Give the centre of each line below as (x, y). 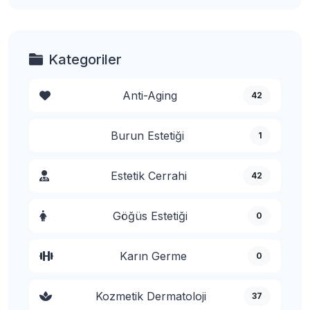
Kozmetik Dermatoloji (151, 296)
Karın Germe (153, 256)
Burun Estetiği (147, 135)
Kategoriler (85, 60)
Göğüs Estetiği (150, 216)
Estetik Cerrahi (149, 175)
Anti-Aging (149, 95)
